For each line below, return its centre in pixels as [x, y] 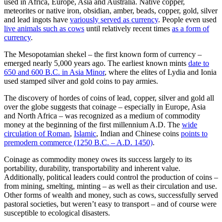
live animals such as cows [44, 29]
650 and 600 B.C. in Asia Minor [54, 72]
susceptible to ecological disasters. [57, 213]
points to [194, 134]
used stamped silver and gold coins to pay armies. [81, 81]
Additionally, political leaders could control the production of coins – [111, 177]
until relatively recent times [128, 29]
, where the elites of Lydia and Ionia [161, 72]
